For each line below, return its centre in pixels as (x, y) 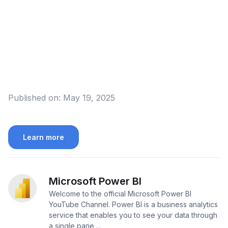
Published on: (34, 98)
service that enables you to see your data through (133, 215)
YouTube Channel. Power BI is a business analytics (133, 205)
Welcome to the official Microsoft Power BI (120, 194)
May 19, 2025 (89, 98)
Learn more (44, 137)
